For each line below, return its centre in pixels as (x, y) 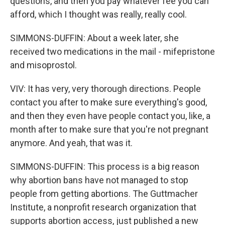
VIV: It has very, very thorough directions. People (105, 89)
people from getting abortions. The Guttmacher (104, 194)
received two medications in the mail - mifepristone (113, 51)
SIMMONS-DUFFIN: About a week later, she (94, 38)
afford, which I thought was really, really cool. (98, 14)
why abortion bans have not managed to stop (99, 180)
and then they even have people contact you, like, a (110, 116)
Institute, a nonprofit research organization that (103, 207)
